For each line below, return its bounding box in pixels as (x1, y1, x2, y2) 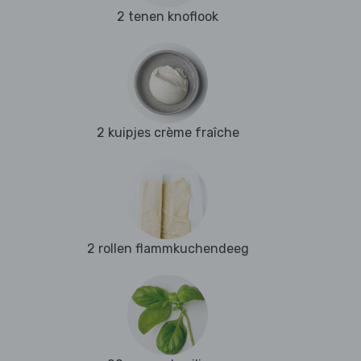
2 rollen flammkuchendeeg (86, 241, 249, 257)
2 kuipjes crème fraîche (96, 125, 239, 141)
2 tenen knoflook (117, 9, 218, 25)
